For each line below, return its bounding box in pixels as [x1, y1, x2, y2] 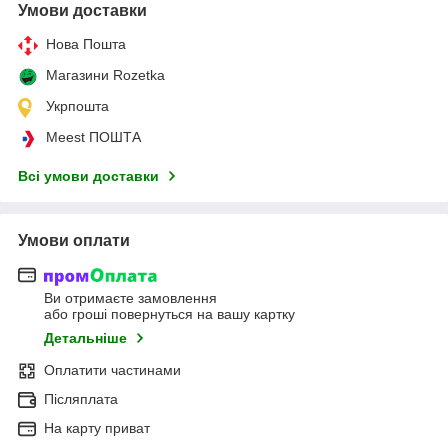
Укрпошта [46, 97, 109, 114]
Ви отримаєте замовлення [44, 290, 217, 307]
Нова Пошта [46, 35, 126, 52]
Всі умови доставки [18, 167, 159, 184]
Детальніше [44, 330, 127, 347]
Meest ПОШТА [46, 128, 141, 145]
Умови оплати [18, 231, 130, 249]
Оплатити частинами [44, 362, 181, 379]
